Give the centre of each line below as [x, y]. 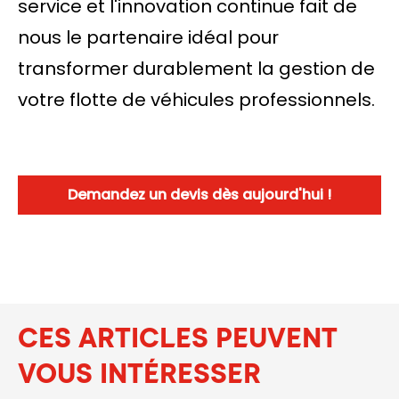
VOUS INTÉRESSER [139, 375]
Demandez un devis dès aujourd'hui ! [199, 195]
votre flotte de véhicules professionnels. [196, 100]
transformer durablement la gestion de [196, 69]
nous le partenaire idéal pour [148, 37]
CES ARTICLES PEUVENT [178, 339]
